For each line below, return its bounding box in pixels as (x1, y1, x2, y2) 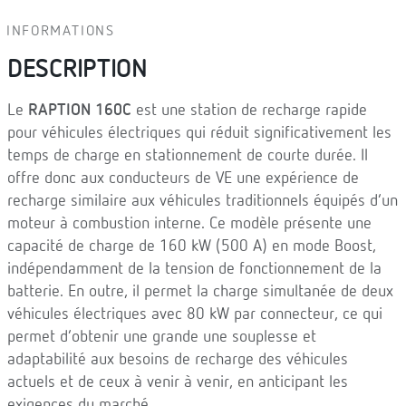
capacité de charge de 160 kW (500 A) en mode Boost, (7, 238, 376, 255)
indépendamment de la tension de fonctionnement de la (7, 261, 382, 277)
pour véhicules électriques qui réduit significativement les (7, 125, 391, 141)
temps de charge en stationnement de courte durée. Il (7, 148, 368, 164)
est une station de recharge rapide (131, 102, 367, 119)
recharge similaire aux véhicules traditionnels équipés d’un (7, 193, 398, 209)
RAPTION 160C (28, 102, 131, 119)
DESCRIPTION (7, 57, 148, 82)
